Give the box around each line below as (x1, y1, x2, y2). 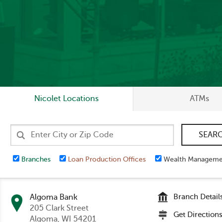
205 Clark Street (30, 204, 89, 213)
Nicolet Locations (34, 94, 99, 103)
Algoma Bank (30, 193, 77, 202)
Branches (19, 155, 51, 164)
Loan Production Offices (66, 155, 146, 164)
